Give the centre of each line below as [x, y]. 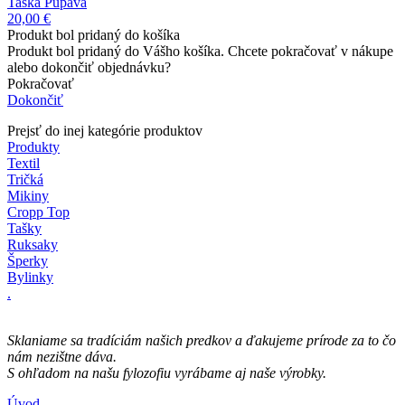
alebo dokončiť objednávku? [89, 67]
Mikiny [28, 195]
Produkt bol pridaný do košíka [94, 34]
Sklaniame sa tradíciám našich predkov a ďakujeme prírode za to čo [202, 340]
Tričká [25, 179]
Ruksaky [33, 244]
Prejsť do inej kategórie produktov [105, 130]
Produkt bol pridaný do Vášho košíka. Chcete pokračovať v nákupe [200, 51]
